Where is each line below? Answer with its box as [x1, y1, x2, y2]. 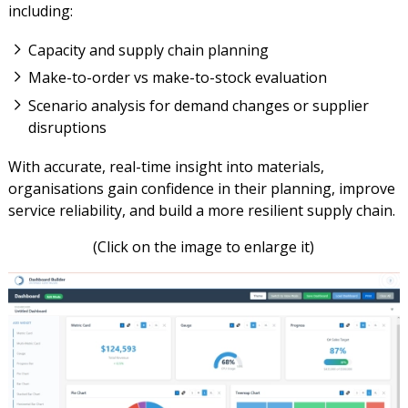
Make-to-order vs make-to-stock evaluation [28, 67, 328, 88]
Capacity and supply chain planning [28, 39, 270, 60]
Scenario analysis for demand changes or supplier [28, 95, 370, 116]
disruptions [28, 117, 107, 138]
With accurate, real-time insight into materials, [7, 156, 324, 177]
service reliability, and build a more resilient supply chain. [7, 199, 395, 220]
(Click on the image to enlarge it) [93, 236, 315, 257]
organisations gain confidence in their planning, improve [7, 178, 395, 199]
